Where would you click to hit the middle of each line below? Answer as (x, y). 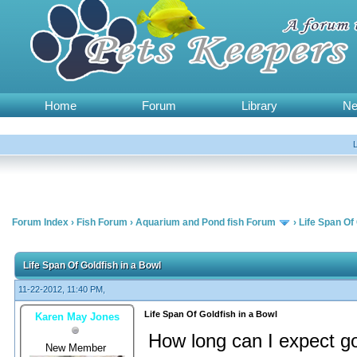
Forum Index (40, 222)
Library (259, 106)
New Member (77, 347)
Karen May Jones (77, 316)
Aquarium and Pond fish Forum (206, 222)
